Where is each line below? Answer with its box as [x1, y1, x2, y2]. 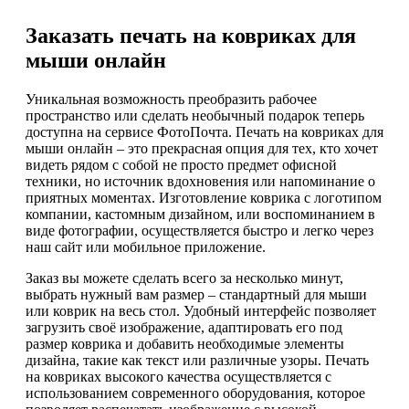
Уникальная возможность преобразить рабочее [26, 90, 317, 107]
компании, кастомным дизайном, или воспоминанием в [26, 205, 375, 222]
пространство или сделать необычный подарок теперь [26, 107, 364, 123]
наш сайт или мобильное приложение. [26, 238, 266, 255]
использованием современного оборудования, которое [26, 384, 365, 401]
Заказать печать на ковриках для [26, 23, 356, 47]
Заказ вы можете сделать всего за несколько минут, [26, 269, 343, 286]
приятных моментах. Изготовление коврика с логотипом [26, 189, 382, 205]
